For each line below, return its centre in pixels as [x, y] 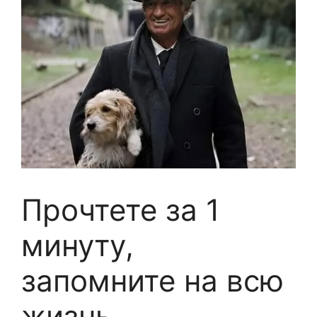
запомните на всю [152, 280]
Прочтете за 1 [121, 209]
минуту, [77, 245]
